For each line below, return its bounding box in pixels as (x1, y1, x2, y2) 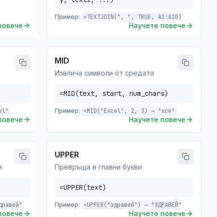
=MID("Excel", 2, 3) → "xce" (83, 107, 175, 115)
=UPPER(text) (60, 183, 106, 192)
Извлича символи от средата (55, 69, 154, 77)
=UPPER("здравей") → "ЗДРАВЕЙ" (83, 201, 182, 209)
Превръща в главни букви (55, 163, 142, 171)
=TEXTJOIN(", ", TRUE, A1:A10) (83, 13, 182, 21)
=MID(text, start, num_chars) (60, 89, 168, 98)
